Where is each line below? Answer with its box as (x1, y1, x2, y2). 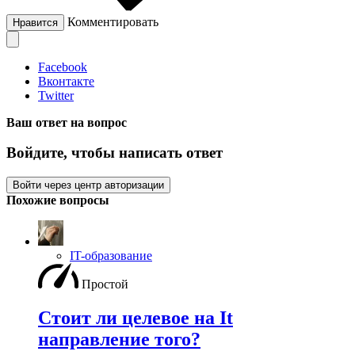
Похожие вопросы (6, 193, 109, 208)
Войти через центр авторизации (13, 179, 164, 192)
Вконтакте (38, 74, 94, 88)
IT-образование (70, 249, 152, 263)
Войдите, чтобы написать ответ (6, 144, 223, 162)
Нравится (13, 16, 58, 29)
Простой (82, 277, 128, 292)
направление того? (38, 329, 200, 350)
